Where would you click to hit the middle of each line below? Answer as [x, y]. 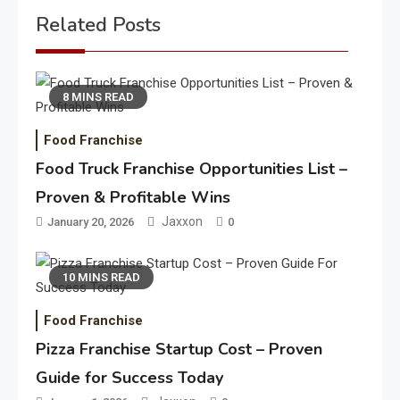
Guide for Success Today [130, 377]
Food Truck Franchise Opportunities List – [192, 168]
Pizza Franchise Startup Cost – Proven [179, 349]
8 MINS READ [99, 96]
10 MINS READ [102, 277]
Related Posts [98, 25]
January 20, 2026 [91, 221]
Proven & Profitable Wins [133, 197]
